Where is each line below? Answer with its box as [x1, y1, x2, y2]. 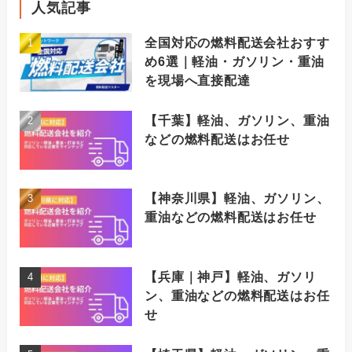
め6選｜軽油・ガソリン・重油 [145, 53, 324, 68]
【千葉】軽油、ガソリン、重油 [145, 113, 330, 128]
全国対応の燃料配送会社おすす [145, 35, 330, 49]
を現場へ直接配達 [145, 72, 251, 87]
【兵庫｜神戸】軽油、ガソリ [145, 269, 317, 284]
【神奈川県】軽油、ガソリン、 [145, 191, 330, 206]
